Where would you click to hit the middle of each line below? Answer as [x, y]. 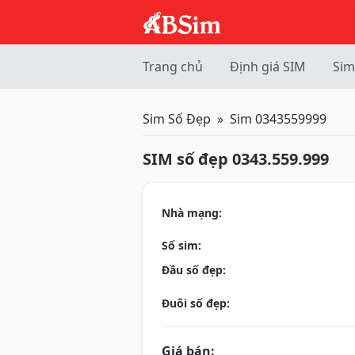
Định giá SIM [268, 67]
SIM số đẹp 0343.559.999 [236, 159]
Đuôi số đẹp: [196, 303]
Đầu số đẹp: [194, 270]
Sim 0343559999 [278, 119]
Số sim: [181, 245]
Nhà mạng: [192, 213]
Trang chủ [173, 67]
